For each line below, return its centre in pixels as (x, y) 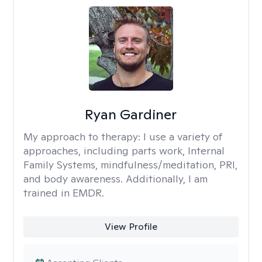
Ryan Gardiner (131, 114)
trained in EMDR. (64, 193)
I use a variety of (183, 137)
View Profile (131, 227)
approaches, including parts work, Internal (124, 151)
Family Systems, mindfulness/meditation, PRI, (130, 165)
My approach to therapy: (83, 137)
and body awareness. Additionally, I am (116, 179)
